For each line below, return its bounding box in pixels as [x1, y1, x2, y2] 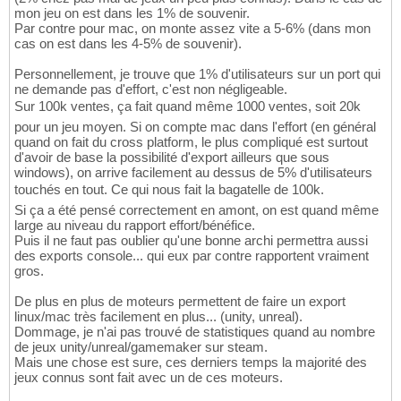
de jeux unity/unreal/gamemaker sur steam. [14, 338, 268, 354]
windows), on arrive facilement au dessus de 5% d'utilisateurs [14, 164, 372, 180]
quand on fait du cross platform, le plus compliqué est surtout [14, 133, 368, 149]
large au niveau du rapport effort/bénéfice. [14, 217, 255, 233]
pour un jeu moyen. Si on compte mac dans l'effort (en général [14, 118, 376, 134]
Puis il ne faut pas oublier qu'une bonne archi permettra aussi [14, 232, 368, 248]
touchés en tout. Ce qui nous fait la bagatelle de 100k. [14, 181, 324, 197]
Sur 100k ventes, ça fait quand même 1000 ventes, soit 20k [14, 98, 361, 114]
